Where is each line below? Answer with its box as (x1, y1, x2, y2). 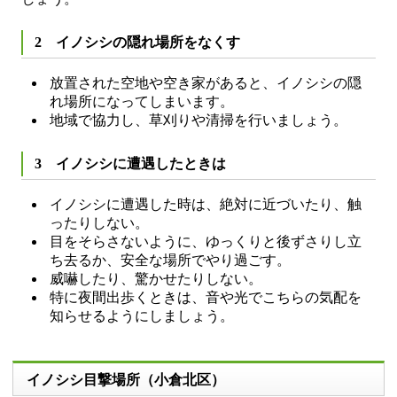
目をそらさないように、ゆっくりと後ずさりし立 (50, 234, 362, 249)
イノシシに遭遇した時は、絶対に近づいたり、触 (50, 197, 362, 212)
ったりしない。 (50, 215, 150, 230)
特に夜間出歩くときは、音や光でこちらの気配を (50, 290, 362, 305)
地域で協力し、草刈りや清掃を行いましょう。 (50, 113, 348, 128)
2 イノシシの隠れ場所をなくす (35, 35, 240, 50)
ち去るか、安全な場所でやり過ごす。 (50, 253, 292, 268)
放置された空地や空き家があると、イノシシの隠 (50, 75, 362, 90)
